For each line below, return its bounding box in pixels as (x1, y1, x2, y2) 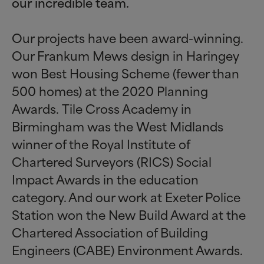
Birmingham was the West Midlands (12, 116, 223, 136)
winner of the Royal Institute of (12, 134, 190, 153)
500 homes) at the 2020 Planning (12, 81, 208, 100)
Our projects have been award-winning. (12, 28, 243, 47)
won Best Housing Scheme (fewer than (12, 63, 239, 82)
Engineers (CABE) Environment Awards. (12, 240, 243, 259)
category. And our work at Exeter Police (12, 187, 240, 206)
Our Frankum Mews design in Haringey (12, 45, 239, 65)
